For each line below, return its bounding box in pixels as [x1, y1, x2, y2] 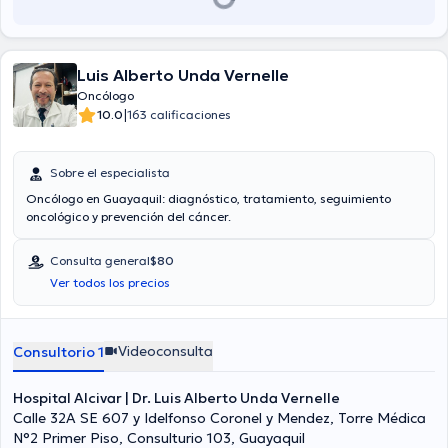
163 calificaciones [127, 107, 231, 122]
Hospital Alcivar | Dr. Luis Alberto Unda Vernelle [13, 389, 340, 407]
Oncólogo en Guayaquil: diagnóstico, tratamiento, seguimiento [26, 191, 391, 206]
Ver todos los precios [50, 275, 170, 290]
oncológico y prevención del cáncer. [26, 209, 231, 224]
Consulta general [50, 253, 150, 268]
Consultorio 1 [13, 343, 104, 361]
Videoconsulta [118, 342, 213, 360]
